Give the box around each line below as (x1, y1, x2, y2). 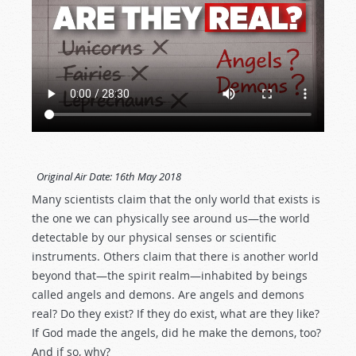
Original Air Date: (37, 169, 112, 184)
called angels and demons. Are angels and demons (32, 287, 304, 303)
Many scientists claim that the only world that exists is (32, 192, 320, 207)
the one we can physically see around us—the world (32, 211, 310, 226)
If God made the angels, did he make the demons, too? (32, 325, 321, 341)
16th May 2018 (114, 169, 181, 184)
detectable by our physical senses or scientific (32, 230, 277, 246)
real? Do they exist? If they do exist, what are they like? (32, 306, 319, 322)
